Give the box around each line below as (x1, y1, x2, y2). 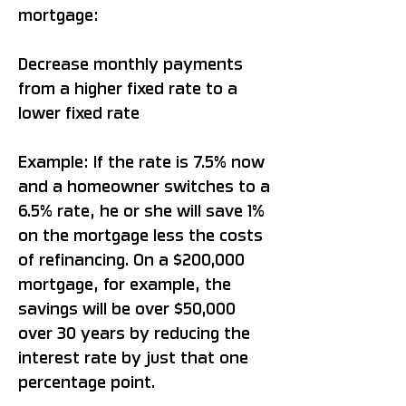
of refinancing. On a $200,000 (18, 250, 245, 269)
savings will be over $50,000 (18, 299, 236, 318)
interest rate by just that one (18, 348, 248, 367)
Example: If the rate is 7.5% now (18, 152, 265, 171)
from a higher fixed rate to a (18, 79, 237, 98)
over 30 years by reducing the (18, 324, 250, 343)
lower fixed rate (18, 103, 140, 122)
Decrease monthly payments (18, 54, 243, 73)
